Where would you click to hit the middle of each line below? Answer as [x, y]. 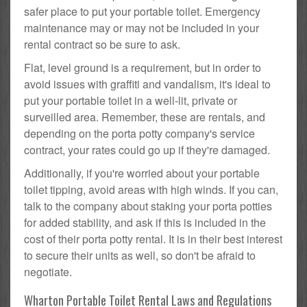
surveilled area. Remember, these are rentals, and [145, 117]
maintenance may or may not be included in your [142, 28]
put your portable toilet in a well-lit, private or [131, 101]
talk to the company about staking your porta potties [148, 206]
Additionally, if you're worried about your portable [142, 173]
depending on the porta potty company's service [139, 134]
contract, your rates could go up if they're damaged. [147, 150]
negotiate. [48, 272]
